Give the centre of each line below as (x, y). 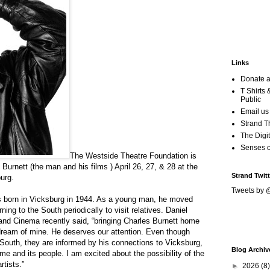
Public (251, 100)
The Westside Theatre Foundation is (133, 156)
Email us (255, 112)
